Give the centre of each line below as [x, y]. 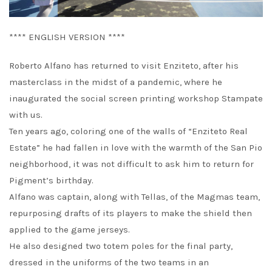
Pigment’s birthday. [51, 181]
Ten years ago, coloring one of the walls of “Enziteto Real [128, 131]
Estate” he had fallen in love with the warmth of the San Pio [136, 148]
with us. [26, 115]
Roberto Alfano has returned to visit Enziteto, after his [124, 66]
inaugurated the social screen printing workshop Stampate [136, 99]
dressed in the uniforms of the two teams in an [109, 263]
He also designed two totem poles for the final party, [121, 246]
